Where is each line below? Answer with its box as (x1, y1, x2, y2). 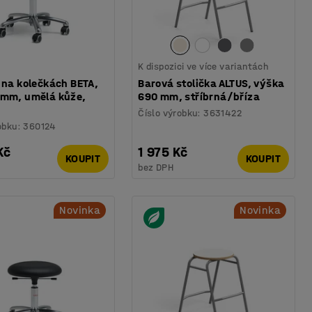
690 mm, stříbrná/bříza (138, 89, 260, 103)
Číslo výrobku (138, 107, 198, 119)
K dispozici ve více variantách (138, 60, 269, 72)
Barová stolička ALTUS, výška (138, 76, 285, 90)
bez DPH (138, 161, 174, 173)
